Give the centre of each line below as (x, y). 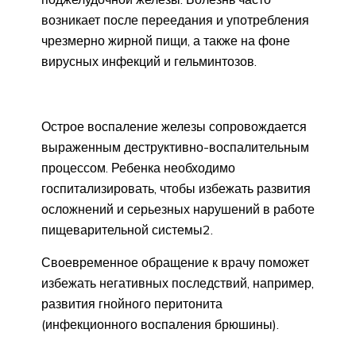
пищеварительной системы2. (127, 230)
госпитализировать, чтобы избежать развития (176, 189)
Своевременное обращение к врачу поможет (175, 263)
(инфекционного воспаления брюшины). (160, 325)
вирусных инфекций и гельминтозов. (149, 62)
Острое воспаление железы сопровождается (174, 127)
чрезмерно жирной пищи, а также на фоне (166, 41)
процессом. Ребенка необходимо (138, 168)
